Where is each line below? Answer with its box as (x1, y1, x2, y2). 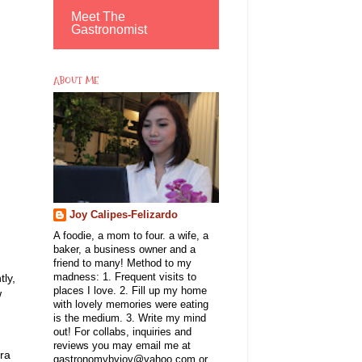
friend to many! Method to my (53, 257, 192, 269)
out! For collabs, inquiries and (53, 326, 192, 338)
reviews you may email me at (53, 339, 191, 351)
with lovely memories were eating (53, 298, 208, 310)
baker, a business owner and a (53, 243, 196, 255)
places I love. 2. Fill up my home (53, 284, 207, 297)
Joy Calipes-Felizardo (69, 208, 178, 221)
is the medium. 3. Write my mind (53, 312, 206, 324)
